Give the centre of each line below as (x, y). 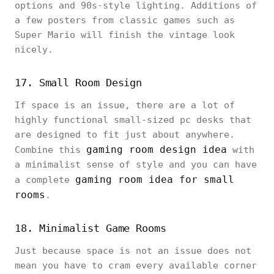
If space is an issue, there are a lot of (125, 105)
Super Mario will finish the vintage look (125, 35)
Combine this (50, 150)
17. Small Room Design (79, 82)
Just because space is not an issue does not (133, 250)
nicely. (37, 49)
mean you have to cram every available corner (136, 265)
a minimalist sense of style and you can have (136, 164)
